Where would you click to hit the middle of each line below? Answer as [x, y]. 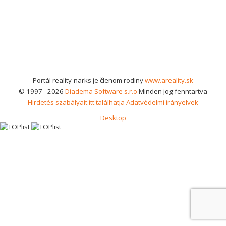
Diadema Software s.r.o [101, 91]
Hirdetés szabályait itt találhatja [76, 102]
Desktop [113, 118]
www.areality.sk [169, 80]
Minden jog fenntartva [172, 91]
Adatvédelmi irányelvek [162, 102]
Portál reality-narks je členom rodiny [89, 80]
